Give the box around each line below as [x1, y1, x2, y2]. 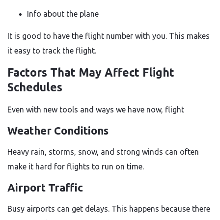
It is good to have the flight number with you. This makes [7, 31, 210, 40]
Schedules [7, 81, 62, 93]
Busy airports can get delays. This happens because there [7, 204, 210, 213]
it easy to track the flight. [7, 46, 96, 55]
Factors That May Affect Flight [7, 66, 174, 79]
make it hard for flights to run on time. [7, 162, 144, 171]
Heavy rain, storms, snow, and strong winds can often [7, 147, 199, 156]
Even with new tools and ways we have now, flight [7, 105, 184, 114]
